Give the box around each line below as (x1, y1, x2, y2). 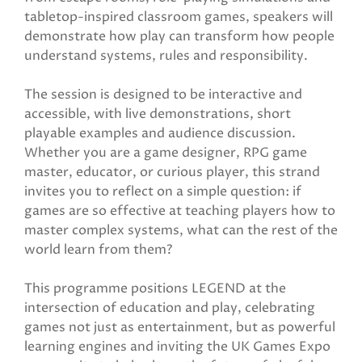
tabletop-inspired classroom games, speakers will (24, 8, 333, 26)
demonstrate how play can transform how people (24, 27, 335, 45)
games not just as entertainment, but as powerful (24, 318, 335, 336)
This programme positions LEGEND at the (24, 280, 286, 297)
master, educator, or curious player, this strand (24, 163, 320, 181)
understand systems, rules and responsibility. (24, 47, 308, 65)
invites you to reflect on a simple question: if (24, 183, 301, 200)
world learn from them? (24, 241, 172, 259)
